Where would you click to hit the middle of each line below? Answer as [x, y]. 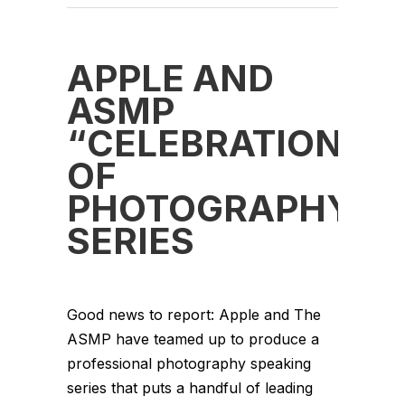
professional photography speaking [189, 363]
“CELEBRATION [205, 143]
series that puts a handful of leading [190, 387]
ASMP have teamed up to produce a [193, 339]
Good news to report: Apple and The [194, 314]
